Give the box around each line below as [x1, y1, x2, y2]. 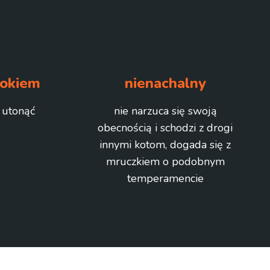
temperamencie [127, 171, 204, 186]
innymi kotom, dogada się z [99, 137, 231, 152]
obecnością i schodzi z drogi [98, 121, 233, 135]
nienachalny [124, 74, 206, 93]
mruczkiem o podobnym [105, 154, 225, 169]
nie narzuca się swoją [113, 104, 217, 118]
